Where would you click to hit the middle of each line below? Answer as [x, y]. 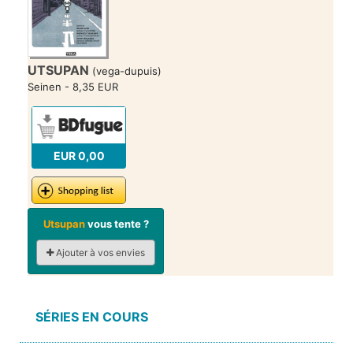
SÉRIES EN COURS [92, 316]
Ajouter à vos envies [99, 252]
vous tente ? [117, 223]
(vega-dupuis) [127, 71]
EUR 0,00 [79, 156]
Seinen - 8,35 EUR [73, 86]
